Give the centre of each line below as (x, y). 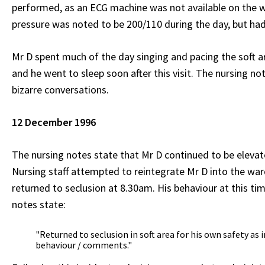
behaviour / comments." (84, 245)
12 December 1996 (54, 122)
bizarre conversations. (60, 89)
